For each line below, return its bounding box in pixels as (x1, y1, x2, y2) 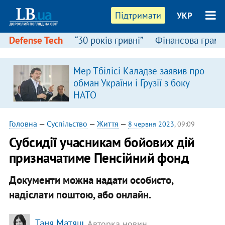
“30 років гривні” (74, 34, 143, 46)
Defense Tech (9, 34, 63, 46)
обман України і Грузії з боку (73, 77, 189, 89)
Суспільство (46, 119, 87, 129)
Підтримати (115, 10, 162, 21)
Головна (9, 119, 37, 129)
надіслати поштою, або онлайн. (9, 187, 151, 201)
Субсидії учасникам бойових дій (9, 134, 195, 151)
